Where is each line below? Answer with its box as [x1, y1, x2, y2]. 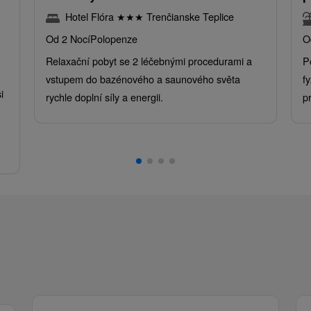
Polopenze [90, 31, 137, 47]
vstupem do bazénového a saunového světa [45, 72, 240, 87]
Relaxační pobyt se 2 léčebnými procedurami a [45, 53, 252, 69]
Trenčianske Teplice [143, 9, 234, 24]
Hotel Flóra [65, 9, 117, 24]
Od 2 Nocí [45, 31, 90, 47]
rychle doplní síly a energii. [45, 90, 163, 105]
